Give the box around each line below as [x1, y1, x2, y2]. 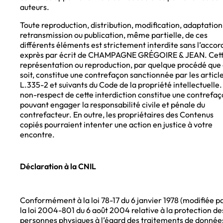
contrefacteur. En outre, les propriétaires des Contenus [20, 110, 214, 120]
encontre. [20, 129, 55, 140]
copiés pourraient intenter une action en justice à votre [20, 119, 213, 130]
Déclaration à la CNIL [20, 161, 96, 172]
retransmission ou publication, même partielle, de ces [20, 30, 208, 40]
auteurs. [20, 2, 49, 12]
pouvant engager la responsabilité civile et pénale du [20, 100, 205, 110]
